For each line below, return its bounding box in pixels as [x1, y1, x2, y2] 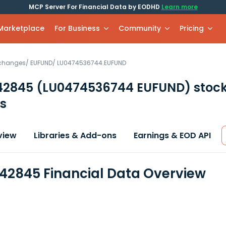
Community [119, 23, 161, 33]
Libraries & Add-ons [34, 130, 117, 141]
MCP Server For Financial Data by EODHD [28, 3, 161, 11]
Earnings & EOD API [134, 130, 211, 141]
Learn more [161, 3, 198, 11]
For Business [54, 23, 100, 33]
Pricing [180, 23, 204, 33]
